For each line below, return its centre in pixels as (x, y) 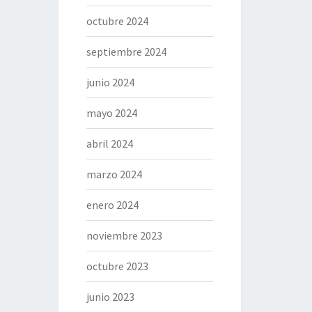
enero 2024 (112, 205)
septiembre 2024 (126, 52)
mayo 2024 (111, 113)
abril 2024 (109, 143)
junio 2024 (110, 82)
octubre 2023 (117, 266)
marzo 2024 (114, 174)
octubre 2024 (117, 21)
